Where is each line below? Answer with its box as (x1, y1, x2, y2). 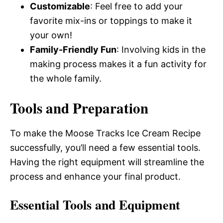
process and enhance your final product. (10, 171, 181, 182)
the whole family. (30, 73, 102, 84)
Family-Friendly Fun (30, 44, 116, 55)
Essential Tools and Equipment (10, 195, 180, 214)
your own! (30, 30, 72, 40)
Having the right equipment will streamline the (10, 157, 204, 167)
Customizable (30, 1, 90, 11)
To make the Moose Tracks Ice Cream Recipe (10, 128, 201, 138)
